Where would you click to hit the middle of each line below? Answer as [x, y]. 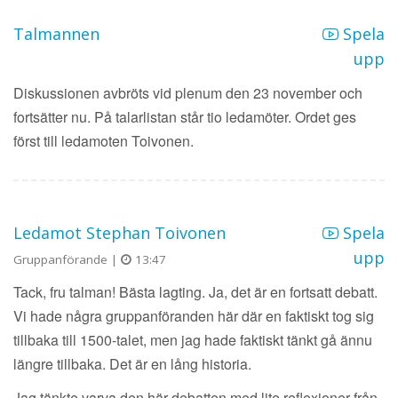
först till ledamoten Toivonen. [103, 140]
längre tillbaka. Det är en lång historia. [132, 364]
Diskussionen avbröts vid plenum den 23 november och [188, 92]
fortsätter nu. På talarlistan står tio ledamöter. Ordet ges [185, 116]
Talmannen [56, 33]
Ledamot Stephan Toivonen [119, 233]
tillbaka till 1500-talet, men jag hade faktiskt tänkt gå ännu [193, 340]
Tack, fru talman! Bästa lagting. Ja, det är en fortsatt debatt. [195, 292]
